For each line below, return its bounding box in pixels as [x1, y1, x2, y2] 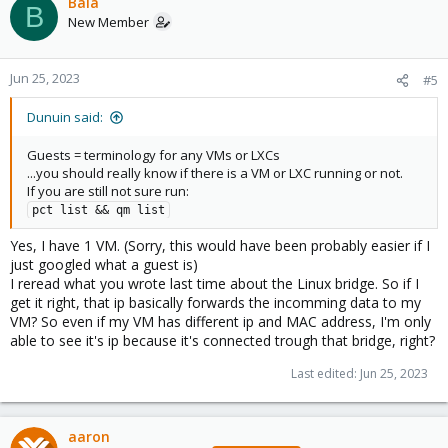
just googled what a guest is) [10, 255, 198, 274]
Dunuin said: [27, 108, 103, 126]
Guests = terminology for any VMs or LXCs [27, 146, 280, 164]
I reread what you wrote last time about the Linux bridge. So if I [10, 274, 419, 293]
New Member [68, 13, 149, 31]
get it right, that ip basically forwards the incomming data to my [10, 293, 421, 312]
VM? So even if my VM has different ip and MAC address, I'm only [10, 312, 431, 331]
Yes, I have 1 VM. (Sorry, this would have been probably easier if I [10, 236, 430, 255]
